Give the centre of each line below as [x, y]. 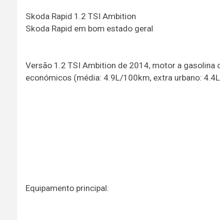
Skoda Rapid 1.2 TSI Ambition [81, 16]
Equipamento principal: [67, 188]
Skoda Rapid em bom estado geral [89, 28]
